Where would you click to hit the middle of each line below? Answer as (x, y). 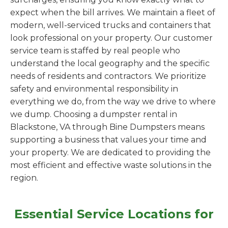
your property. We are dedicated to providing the (110, 152)
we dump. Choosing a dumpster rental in (94, 114)
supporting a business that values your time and (108, 140)
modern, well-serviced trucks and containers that (111, 25)
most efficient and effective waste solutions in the (111, 165)
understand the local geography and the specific (110, 63)
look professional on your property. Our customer (111, 38)
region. (24, 178)
